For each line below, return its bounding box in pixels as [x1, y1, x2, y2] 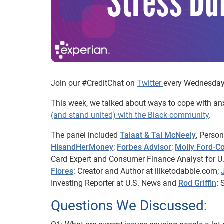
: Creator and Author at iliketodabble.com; [73, 166, 221, 176]
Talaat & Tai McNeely [120, 130, 196, 140]
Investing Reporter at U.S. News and [51, 178, 178, 188]
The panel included [51, 130, 120, 140]
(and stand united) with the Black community [51, 110, 209, 120]
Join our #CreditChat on [51, 78, 137, 88]
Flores [51, 166, 73, 176]
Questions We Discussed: [51, 197, 207, 214]
